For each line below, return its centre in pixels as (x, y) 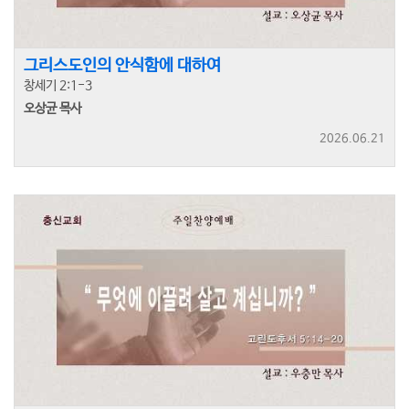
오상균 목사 (52, 109)
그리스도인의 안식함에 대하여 (122, 66)
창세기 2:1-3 (58, 86)
